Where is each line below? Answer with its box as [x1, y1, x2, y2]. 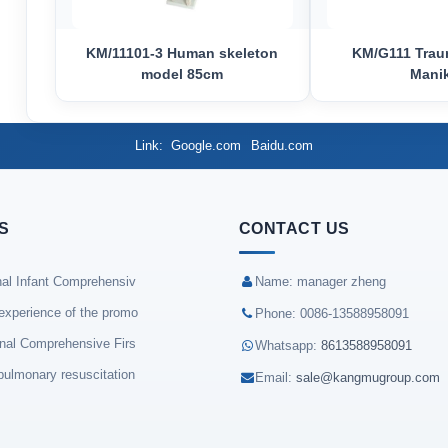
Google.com [171, 137, 241, 153]
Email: [255, 369, 296, 385]
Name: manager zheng [255, 273, 386, 289]
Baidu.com [251, 137, 313, 153]
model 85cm [141, 65, 224, 82]
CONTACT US [239, 219, 350, 237]
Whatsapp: [255, 337, 321, 353]
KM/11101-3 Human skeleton [86, 44, 279, 61]
